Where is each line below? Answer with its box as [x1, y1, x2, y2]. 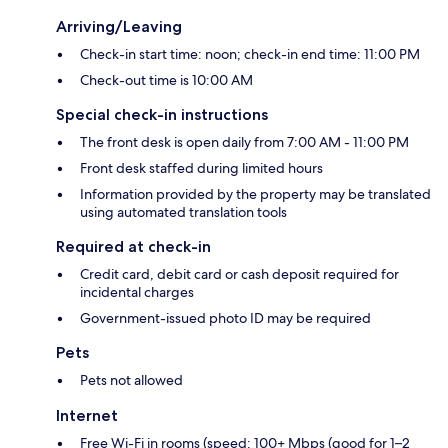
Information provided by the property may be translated [80, 184, 431, 203]
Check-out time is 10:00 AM [80, 70, 253, 89]
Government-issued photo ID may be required [80, 308, 371, 327]
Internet [56, 405, 118, 425]
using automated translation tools [80, 202, 287, 221]
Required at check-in [56, 236, 211, 256]
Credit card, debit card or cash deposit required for [80, 264, 399, 283]
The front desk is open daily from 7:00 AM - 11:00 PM [80, 132, 409, 151]
